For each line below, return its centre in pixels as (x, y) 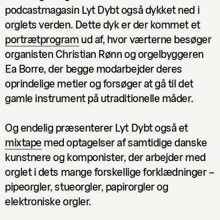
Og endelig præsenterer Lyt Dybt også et (96, 127)
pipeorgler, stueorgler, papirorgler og (87, 186)
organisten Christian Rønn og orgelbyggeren (104, 53)
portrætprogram (42, 39)
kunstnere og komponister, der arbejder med (105, 156)
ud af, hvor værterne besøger (145, 39)
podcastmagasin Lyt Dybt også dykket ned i (102, 9)
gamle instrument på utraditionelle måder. (99, 97)
